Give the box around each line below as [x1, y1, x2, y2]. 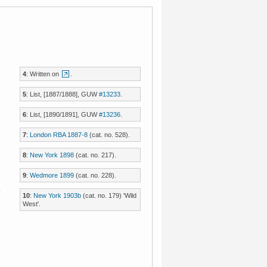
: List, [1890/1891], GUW [26, 111, 99, 118]
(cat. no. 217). [73, 151, 116, 159]
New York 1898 [29, 151, 74, 159]
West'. [22, 200, 41, 207]
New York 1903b [33, 192, 81, 199]
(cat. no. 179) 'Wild [80, 192, 136, 199]
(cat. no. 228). [73, 172, 116, 179]
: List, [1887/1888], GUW [26, 91, 99, 98]
